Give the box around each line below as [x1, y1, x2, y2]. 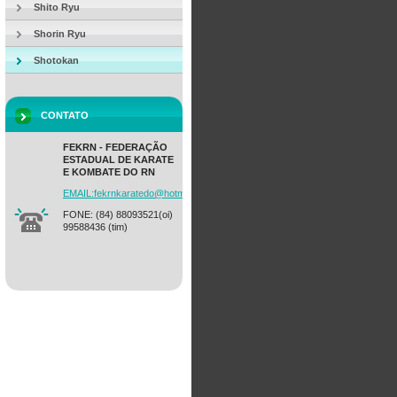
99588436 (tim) [63, 222, 128, 232]
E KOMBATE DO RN [63, 167, 155, 177]
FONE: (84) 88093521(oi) [63, 209, 173, 220]
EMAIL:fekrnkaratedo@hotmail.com [63, 188, 215, 198]
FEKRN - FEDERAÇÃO [63, 142, 167, 152]
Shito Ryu [34, 2, 80, 12]
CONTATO [41, 110, 89, 121]
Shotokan [34, 55, 79, 66]
